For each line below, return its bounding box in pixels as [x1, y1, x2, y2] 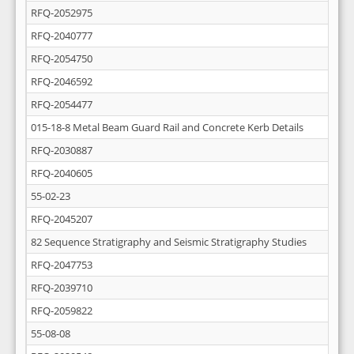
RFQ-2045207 [31, 212, 92, 226]
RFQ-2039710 [31, 281, 92, 295]
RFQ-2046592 [31, 74, 92, 88]
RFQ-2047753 [31, 258, 92, 272]
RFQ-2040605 [31, 166, 92, 180]
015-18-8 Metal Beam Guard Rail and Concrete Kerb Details [31, 120, 303, 134]
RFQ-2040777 [31, 28, 92, 43]
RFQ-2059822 [31, 303, 92, 318]
